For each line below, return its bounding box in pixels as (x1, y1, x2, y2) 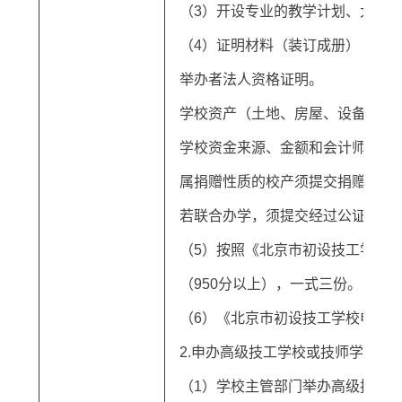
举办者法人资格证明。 (179, 72, 323, 88)
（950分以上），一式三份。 (179, 276, 362, 293)
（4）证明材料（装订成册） (179, 38, 360, 54)
